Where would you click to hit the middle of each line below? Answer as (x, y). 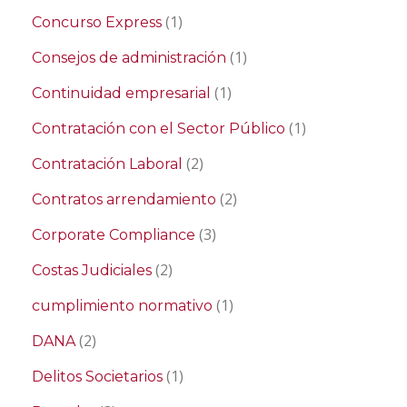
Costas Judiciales (92, 271)
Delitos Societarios (97, 377)
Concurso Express (97, 23)
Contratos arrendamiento (124, 200)
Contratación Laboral (107, 164)
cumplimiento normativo (122, 306)
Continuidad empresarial (121, 94)
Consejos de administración (129, 58)
